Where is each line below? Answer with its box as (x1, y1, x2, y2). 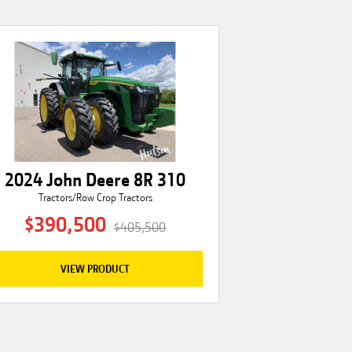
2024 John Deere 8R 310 (5, 168, 186, 191)
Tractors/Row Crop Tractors (38, 191, 152, 203)
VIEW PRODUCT (60, 262, 130, 275)
